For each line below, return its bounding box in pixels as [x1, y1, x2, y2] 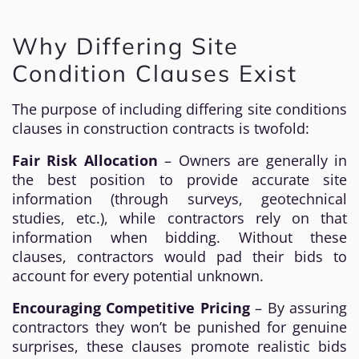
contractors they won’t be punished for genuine [12, 317, 347, 337]
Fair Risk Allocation [12, 151, 158, 170]
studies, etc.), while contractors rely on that [12, 208, 347, 228]
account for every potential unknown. [12, 266, 264, 285]
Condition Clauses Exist [12, 58, 297, 87]
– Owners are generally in [157, 151, 348, 170]
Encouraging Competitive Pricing [12, 298, 250, 317]
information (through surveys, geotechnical [12, 189, 347, 208]
